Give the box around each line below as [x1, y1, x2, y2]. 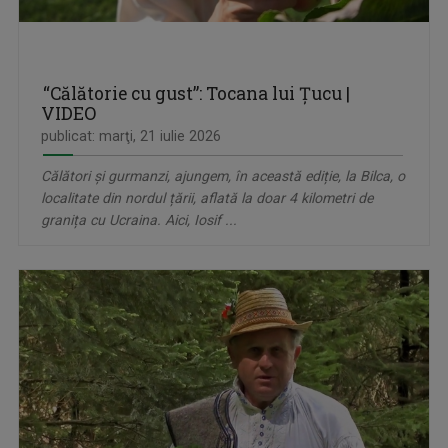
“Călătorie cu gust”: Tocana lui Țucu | [43, 81, 350, 105]
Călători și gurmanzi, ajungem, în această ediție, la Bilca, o [41, 167, 405, 184]
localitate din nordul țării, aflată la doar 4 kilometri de [41, 189, 373, 206]
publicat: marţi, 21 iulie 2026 [41, 127, 221, 144]
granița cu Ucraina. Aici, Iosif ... [41, 211, 237, 228]
